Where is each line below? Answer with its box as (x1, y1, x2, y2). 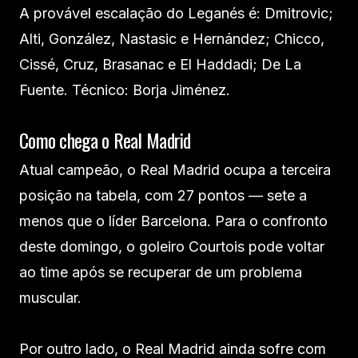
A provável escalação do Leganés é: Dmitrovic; (19, 5, 333, 22)
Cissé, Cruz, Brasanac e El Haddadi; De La (19, 56, 301, 73)
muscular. (19, 289, 82, 306)
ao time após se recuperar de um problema (19, 264, 302, 280)
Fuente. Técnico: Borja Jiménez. (19, 82, 230, 98)
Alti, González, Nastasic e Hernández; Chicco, (19, 30, 324, 47)
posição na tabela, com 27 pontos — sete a (19, 187, 307, 204)
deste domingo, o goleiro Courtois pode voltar (19, 238, 324, 255)
